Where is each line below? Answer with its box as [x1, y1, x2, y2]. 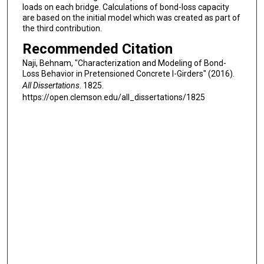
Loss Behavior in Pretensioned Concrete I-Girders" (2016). [22, 69, 235, 79]
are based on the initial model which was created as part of [22, 12, 240, 22]
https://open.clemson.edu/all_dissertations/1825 [22, 93, 205, 103]
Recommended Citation [22, 41, 173, 58]
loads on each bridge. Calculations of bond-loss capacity [22, 2, 229, 12]
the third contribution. [22, 23, 102, 33]
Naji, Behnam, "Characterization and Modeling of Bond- [22, 58, 226, 68]
